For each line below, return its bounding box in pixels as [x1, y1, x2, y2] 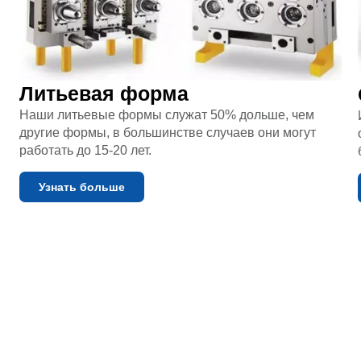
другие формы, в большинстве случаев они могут [19, 126, 316, 140]
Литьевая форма [19, 82, 189, 106]
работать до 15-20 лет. [19, 143, 151, 158]
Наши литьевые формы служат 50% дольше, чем [19, 108, 314, 122]
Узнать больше [39, 180, 125, 193]
